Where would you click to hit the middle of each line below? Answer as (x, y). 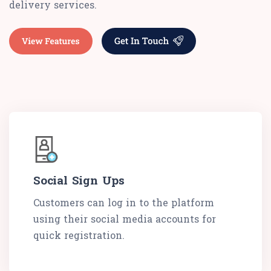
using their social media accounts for (125, 219)
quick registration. (79, 235)
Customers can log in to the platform (124, 203)
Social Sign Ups (79, 180)
